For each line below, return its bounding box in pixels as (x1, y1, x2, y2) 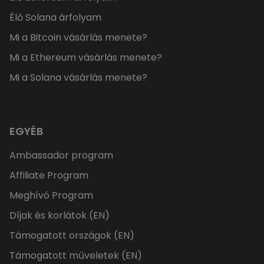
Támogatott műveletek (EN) (9, 249, 142, 263)
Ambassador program (9, 148, 113, 163)
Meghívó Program (9, 189, 93, 203)
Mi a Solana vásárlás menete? (9, 71, 147, 85)
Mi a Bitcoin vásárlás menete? (9, 31, 147, 45)
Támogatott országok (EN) (9, 229, 134, 243)
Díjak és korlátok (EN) (9, 209, 110, 223)
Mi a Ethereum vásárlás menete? (9, 51, 162, 65)
